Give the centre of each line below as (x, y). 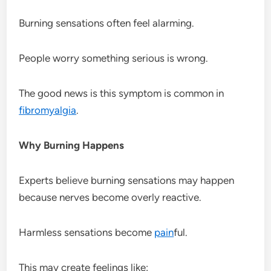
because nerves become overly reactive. (110, 197)
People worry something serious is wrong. (114, 58)
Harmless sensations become (87, 232)
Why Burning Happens (72, 145)
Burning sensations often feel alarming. (107, 23)
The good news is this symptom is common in (122, 93)
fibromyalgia (48, 110)
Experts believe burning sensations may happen (127, 180)
